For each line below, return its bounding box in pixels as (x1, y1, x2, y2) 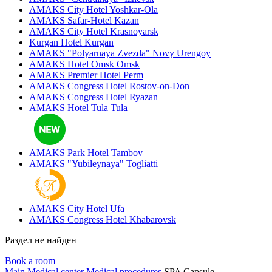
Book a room (5, 256, 55, 266)
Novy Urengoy (152, 48, 211, 58)
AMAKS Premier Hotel (29, 70, 121, 80)
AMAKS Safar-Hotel (29, 15, 112, 25)
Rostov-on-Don (129, 81, 189, 91)
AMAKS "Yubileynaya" (29, 158, 124, 169)
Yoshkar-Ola (109, 4, 158, 15)
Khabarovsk (129, 214, 176, 225)
